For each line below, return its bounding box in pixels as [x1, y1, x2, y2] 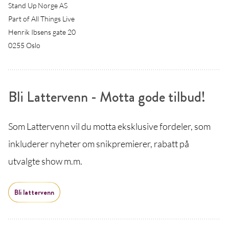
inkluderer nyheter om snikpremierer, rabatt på [8, 138, 189, 149]
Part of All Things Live [8, 14, 75, 23]
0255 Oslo [8, 41, 40, 50]
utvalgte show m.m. [8, 155, 82, 167]
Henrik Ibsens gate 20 [8, 28, 76, 36]
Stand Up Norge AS [8, 1, 67, 10]
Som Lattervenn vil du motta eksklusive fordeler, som [8, 121, 211, 132]
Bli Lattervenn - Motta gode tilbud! [8, 87, 205, 107]
